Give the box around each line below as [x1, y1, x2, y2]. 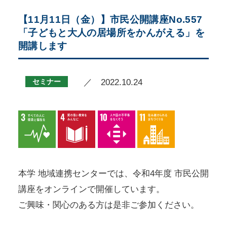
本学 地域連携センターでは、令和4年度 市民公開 [18, 168, 209, 178]
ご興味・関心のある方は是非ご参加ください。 [18, 200, 199, 210]
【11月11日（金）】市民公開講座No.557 [18, 14, 203, 25]
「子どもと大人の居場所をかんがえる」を [18, 27, 205, 39]
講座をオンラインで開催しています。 [18, 184, 165, 194]
